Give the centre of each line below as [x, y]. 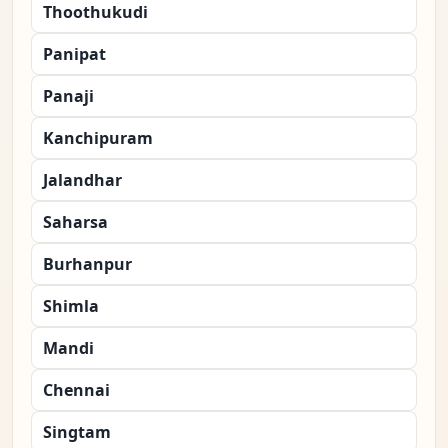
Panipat [74, 54]
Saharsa [75, 222]
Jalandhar [82, 180]
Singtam [77, 432]
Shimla [71, 306]
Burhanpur [87, 264]
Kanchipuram [98, 138]
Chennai [76, 390]
